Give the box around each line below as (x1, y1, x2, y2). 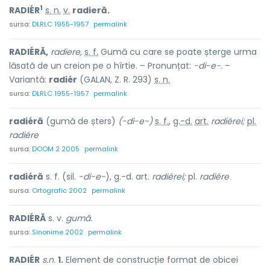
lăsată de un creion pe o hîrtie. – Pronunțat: (9, 60, 193, 72)
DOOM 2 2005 (32, 144, 80, 154)
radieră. (72, 4, 110, 16)
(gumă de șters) (43, 115, 118, 127)
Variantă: (9, 74, 49, 86)
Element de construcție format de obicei (63, 254, 238, 266)
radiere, (51, 46, 82, 58)
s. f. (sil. (43, 171, 78, 183)
